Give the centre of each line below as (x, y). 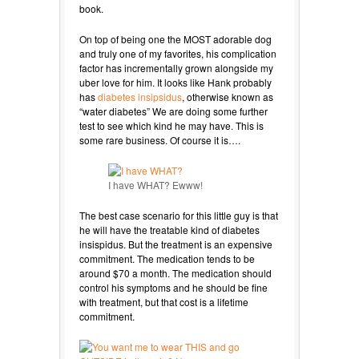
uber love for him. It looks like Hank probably (175, 82)
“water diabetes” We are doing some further (173, 111)
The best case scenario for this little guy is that (179, 215)
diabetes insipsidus (140, 96)
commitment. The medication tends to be (167, 258)
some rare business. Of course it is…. (160, 139)
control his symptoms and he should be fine (173, 287)
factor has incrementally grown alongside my (176, 67)
